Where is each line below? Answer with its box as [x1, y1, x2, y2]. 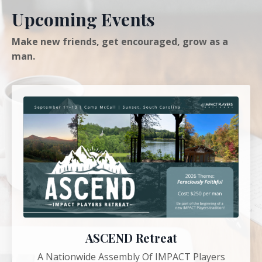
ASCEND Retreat [85, 230, 177, 246]
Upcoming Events [12, 8, 155, 32]
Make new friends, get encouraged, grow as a [12, 35, 228, 49]
